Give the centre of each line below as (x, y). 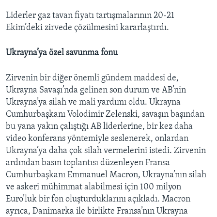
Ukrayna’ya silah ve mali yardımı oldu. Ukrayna (93, 103)
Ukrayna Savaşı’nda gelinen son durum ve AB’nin (96, 91)
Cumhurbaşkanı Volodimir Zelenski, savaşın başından (105, 115)
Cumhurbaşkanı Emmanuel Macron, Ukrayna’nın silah (106, 175)
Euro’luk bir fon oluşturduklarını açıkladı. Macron (98, 200)
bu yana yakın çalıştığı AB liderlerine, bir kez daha (99, 127)
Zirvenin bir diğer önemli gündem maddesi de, (92, 78)
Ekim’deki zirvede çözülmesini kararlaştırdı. (87, 28)
